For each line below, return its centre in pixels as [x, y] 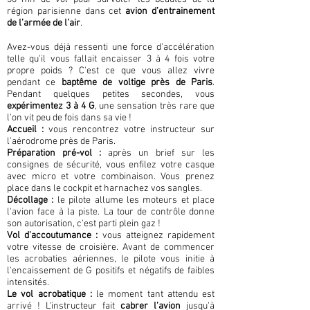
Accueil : [28, 130]
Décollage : [32, 200]
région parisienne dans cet [66, 11]
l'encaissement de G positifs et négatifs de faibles [111, 271]
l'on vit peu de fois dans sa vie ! [69, 118]
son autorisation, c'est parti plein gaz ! [84, 224]
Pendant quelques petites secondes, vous [111, 94]
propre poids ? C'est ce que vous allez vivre [111, 71]
